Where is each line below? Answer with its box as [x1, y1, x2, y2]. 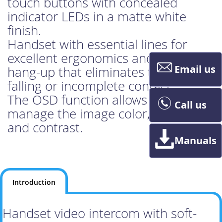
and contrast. [7, 119, 83, 137]
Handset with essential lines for [7, 36, 187, 54]
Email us [174, 62, 216, 76]
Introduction [12, 177, 55, 187]
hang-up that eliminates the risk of [7, 63, 205, 81]
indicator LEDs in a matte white [7, 8, 186, 26]
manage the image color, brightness [7, 105, 214, 123]
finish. [7, 22, 41, 40]
